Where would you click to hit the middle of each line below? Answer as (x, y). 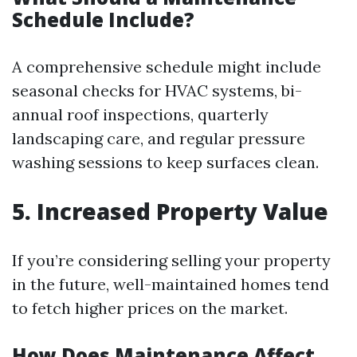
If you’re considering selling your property (171, 260)
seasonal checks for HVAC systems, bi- (157, 90)
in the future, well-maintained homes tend (171, 284)
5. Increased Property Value (170, 211)
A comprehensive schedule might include (167, 67)
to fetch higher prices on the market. (150, 308)
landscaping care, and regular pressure (159, 138)
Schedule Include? (103, 20)
